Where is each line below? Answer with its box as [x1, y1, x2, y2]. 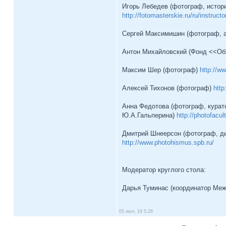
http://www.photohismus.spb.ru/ [122, 139, 214, 146]
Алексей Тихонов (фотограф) [122, 84, 213, 92]
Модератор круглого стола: [122, 166, 206, 174]
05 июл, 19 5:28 [118, 209, 153, 214]
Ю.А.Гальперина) [122, 111, 177, 119]
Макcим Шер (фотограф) [122, 66, 200, 74]
